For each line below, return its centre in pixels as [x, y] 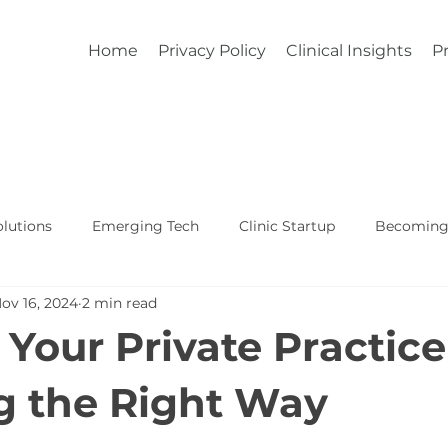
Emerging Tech [145, 225]
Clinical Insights [349, 50]
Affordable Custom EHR [112, 305]
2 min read [119, 302]
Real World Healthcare [314, 305]
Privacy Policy [212, 50]
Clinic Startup [287, 225]
